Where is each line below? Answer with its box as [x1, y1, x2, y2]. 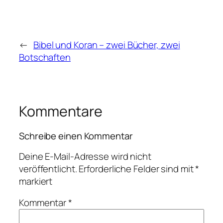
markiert [19, 174, 53, 188]
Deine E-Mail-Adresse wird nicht [19, 149, 151, 163]
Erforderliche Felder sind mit [79, 162, 196, 175]
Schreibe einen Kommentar [19, 129, 133, 143]
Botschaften [19, 50, 71, 64]
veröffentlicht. [19, 162, 77, 175]
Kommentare [19, 101, 103, 121]
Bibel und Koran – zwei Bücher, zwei [33, 38, 180, 51]
